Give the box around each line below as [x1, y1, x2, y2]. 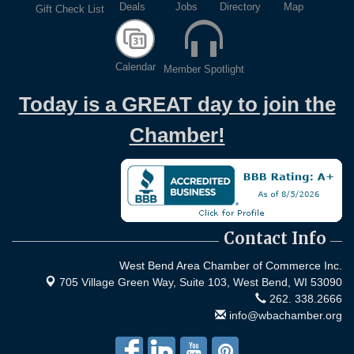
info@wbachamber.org [226, 309, 342, 322]
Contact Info [224, 228, 326, 249]
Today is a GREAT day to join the [18, 92, 336, 117]
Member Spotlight [164, 63, 244, 76]
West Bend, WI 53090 [233, 276, 342, 289]
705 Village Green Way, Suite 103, [59, 276, 233, 289]
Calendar [115, 61, 156, 73]
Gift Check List [35, 3, 104, 16]
